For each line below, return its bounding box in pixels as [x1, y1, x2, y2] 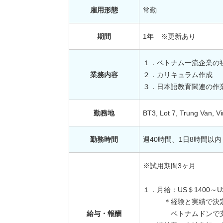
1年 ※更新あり [143, 32, 196, 41]
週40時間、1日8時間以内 [143, 135, 222, 144]
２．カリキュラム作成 [143, 71, 213, 79]
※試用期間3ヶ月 [143, 162, 196, 170]
